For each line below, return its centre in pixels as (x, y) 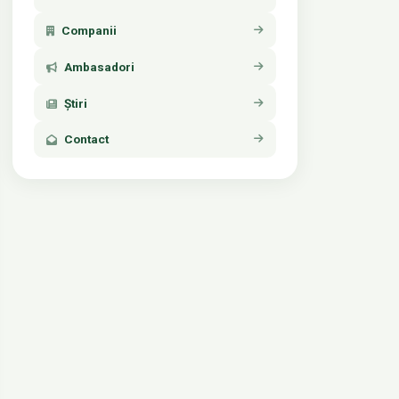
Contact (86, 139)
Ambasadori (99, 66)
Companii (89, 31)
